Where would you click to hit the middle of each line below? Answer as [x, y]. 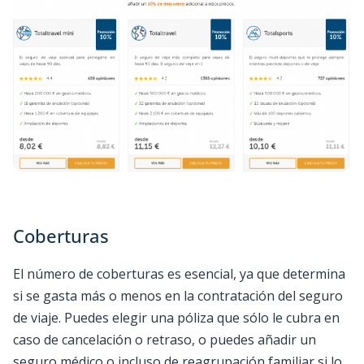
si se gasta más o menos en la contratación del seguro [178, 295]
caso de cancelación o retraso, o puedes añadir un [165, 339]
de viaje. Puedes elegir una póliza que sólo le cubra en [176, 317]
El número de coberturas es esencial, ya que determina [179, 273]
